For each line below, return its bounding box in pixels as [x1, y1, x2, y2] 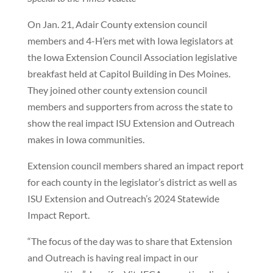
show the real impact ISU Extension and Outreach [27, 117, 235, 129]
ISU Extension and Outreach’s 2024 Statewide [27, 193, 219, 204]
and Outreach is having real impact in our [27, 252, 198, 263]
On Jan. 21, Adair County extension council [27, 18, 207, 30]
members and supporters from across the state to [27, 101, 233, 112]
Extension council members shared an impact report [27, 160, 244, 171]
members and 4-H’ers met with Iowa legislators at [27, 35, 233, 46]
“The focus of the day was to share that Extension [27, 235, 232, 247]
